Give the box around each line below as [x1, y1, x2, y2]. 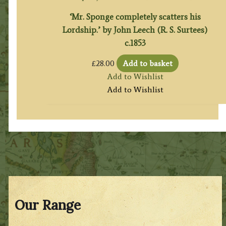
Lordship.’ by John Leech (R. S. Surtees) [63, 25, 208, 35]
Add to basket [122, 58, 173, 68]
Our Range [15, 197, 81, 214]
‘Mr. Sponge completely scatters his [69, 12, 201, 22]
